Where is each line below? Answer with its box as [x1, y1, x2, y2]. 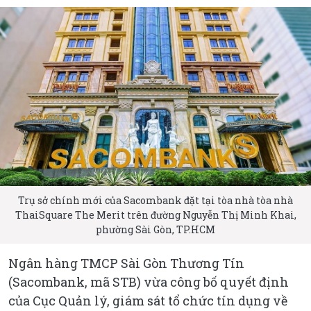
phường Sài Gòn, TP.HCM [96, 222, 215, 236]
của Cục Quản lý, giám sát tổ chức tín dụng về [8, 292, 287, 309]
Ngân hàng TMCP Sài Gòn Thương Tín [8, 254, 244, 271]
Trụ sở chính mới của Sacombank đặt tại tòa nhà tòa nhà [18, 193, 293, 207]
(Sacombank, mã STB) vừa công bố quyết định [8, 273, 289, 290]
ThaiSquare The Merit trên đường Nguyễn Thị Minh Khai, [15, 208, 296, 221]
